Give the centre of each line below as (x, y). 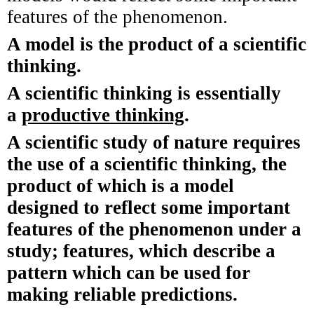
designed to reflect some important (149, 207)
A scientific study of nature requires (154, 142)
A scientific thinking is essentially (144, 93)
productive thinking (103, 115)
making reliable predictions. (122, 294)
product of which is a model (121, 185)
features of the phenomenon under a (154, 229)
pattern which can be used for (129, 272)
